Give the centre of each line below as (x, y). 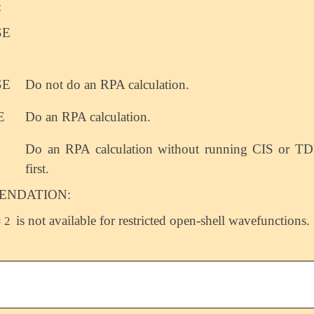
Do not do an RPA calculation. (108, 84)
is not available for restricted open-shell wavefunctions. (162, 220)
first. (37, 168)
